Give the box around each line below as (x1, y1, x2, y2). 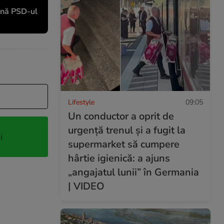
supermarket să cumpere (68, 137, 179, 151)
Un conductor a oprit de (68, 109, 174, 123)
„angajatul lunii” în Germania (68, 165, 199, 179)
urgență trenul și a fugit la (68, 123, 185, 137)
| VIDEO (68, 179, 104, 193)
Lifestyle (68, 97, 94, 107)
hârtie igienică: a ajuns (68, 151, 170, 165)
